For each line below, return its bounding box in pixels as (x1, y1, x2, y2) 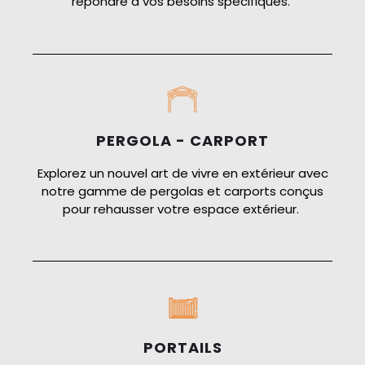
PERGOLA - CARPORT (96, 130, 269, 151)
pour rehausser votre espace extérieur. (63, 200, 299, 218)
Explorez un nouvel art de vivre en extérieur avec (37, 164, 328, 182)
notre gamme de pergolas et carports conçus (42, 182, 323, 200)
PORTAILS (143, 337, 222, 358)
